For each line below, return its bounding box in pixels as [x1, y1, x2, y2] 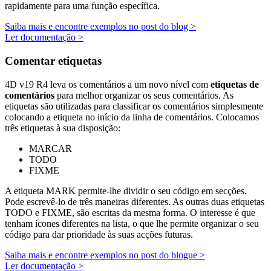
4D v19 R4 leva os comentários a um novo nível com [5, 79, 211, 90]
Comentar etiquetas [5, 54, 102, 67]
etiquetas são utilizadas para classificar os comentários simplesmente [5, 100, 263, 111]
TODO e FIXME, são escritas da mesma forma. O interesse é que [5, 207, 255, 218]
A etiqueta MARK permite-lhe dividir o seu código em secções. [5, 185, 247, 196]
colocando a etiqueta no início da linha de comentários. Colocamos [5, 111, 259, 122]
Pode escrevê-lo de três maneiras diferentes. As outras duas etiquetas [5, 196, 264, 207]
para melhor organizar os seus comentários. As [57, 90, 233, 100]
